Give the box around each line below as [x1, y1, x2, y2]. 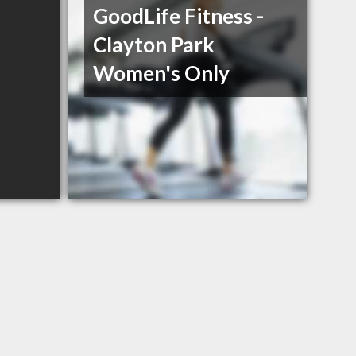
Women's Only [93, 60, 230, 87]
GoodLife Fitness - [93, 3, 265, 29]
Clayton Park [93, 32, 215, 58]
